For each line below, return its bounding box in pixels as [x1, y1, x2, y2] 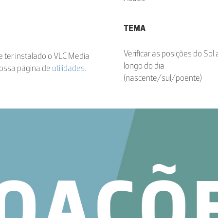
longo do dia [124, 60, 164, 71]
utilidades [52, 63, 85, 73]
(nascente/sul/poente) [124, 73, 202, 83]
